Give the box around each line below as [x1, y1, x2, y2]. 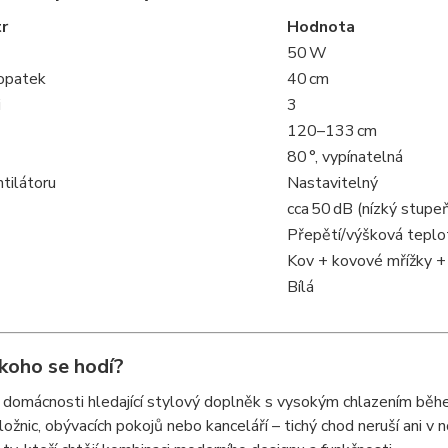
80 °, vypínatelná [286, 145, 403, 168]
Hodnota [286, 15, 355, 38]
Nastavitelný [286, 171, 378, 194]
